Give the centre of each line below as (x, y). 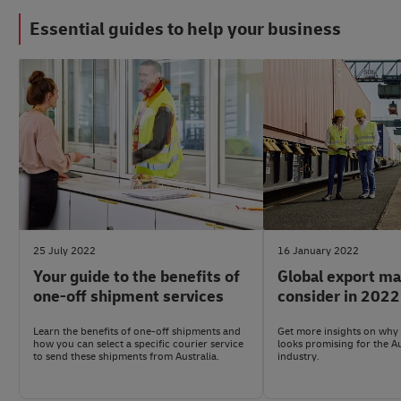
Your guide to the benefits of (137, 277)
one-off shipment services (128, 297)
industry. (299, 356)
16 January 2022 (318, 251)
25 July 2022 (64, 251)
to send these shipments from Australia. (126, 356)
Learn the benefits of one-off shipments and (137, 331)
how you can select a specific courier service (138, 344)
